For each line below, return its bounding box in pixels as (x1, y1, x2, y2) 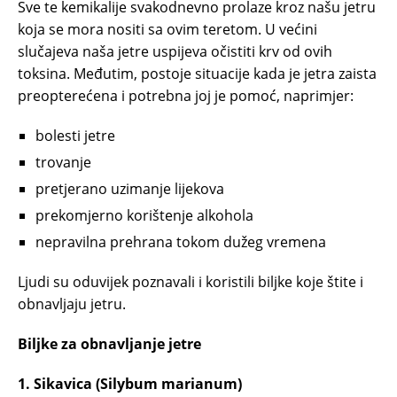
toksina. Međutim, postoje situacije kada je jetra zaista (18, 64, 377, 84)
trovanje (35, 152, 91, 173)
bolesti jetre (35, 126, 115, 146)
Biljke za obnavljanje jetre (18, 334, 201, 354)
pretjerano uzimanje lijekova (35, 179, 224, 199)
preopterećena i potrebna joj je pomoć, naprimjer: (18, 86, 354, 106)
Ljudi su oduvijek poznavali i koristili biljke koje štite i (18, 272, 363, 292)
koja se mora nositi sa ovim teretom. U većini (18, 19, 317, 40)
